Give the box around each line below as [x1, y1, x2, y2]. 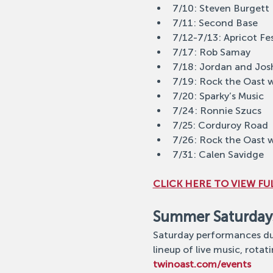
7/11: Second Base [172, 17, 258, 29]
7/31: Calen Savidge [172, 149, 264, 160]
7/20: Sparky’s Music [172, 90, 264, 102]
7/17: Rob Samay [172, 46, 250, 58]
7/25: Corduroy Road [172, 119, 268, 131]
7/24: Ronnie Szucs [172, 105, 261, 116]
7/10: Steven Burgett [172, 2, 269, 14]
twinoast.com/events [152, 258, 251, 270]
